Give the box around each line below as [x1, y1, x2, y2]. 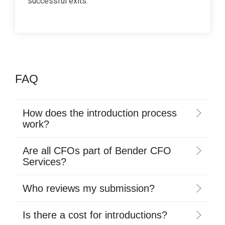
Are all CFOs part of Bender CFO [23, 145, 171, 156]
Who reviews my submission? [23, 182, 155, 194]
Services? [23, 156, 66, 167]
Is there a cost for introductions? [23, 209, 167, 220]
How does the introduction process [23, 107, 177, 119]
